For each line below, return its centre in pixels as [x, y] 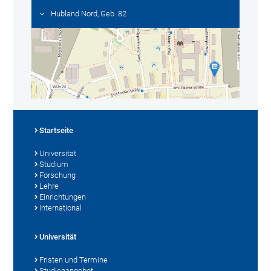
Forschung [58, 175]
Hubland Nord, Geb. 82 [89, 13]
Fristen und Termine [74, 260]
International [61, 208]
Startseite [57, 131]
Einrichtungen [63, 197]
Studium [54, 165]
